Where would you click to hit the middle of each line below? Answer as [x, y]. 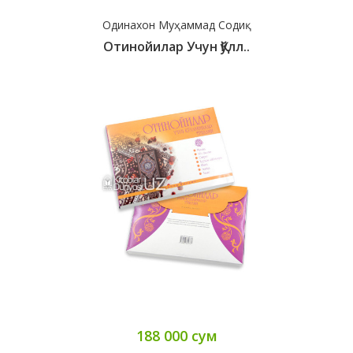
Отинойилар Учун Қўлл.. [176, 47]
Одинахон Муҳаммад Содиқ [176, 25]
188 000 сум [176, 336]
